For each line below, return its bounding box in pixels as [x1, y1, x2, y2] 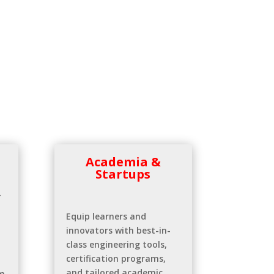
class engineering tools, [66, 239, 168, 251]
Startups [95, 166, 151, 183]
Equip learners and [66, 210, 147, 223]
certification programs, [66, 253, 166, 265]
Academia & [85, 154, 161, 171]
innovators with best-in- [66, 224, 171, 237]
